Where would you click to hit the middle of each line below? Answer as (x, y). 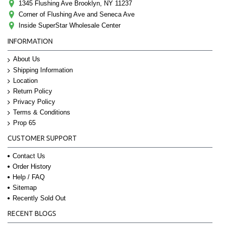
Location (25, 80)
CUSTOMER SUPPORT (42, 138)
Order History (32, 166)
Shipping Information (43, 70)
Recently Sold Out (39, 198)
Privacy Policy (34, 101)
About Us (27, 59)
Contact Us (29, 156)
